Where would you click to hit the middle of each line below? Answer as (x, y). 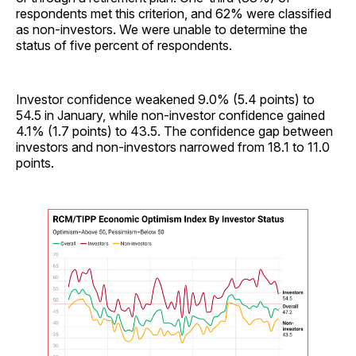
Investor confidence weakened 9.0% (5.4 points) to (165, 100)
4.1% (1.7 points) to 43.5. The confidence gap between (174, 132)
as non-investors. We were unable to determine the (162, 30)
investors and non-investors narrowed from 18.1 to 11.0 (173, 147)
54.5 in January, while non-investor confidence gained (170, 116)
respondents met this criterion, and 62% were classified (174, 14)
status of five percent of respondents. (124, 46)
